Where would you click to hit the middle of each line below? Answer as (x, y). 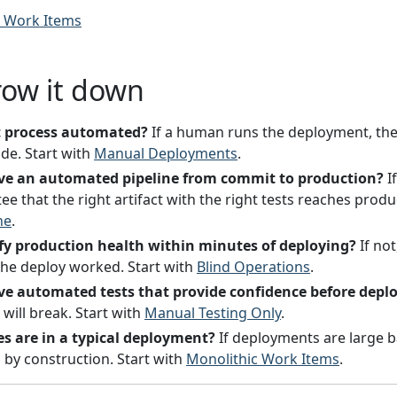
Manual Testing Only (213, 312)
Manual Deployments (166, 153)
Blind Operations (253, 266)
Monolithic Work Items (263, 358)
